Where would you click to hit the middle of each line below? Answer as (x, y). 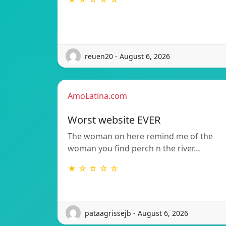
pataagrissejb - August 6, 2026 (136, 213)
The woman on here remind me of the (140, 136)
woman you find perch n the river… (134, 149)
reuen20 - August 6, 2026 (127, 56)
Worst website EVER (114, 120)
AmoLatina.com (97, 96)
